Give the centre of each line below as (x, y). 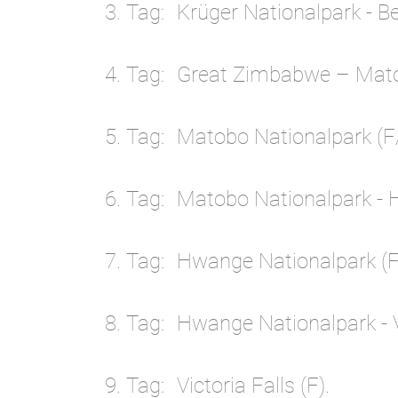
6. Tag (133, 199)
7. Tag (133, 262)
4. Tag (133, 75)
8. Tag (133, 324)
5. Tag (133, 137)
